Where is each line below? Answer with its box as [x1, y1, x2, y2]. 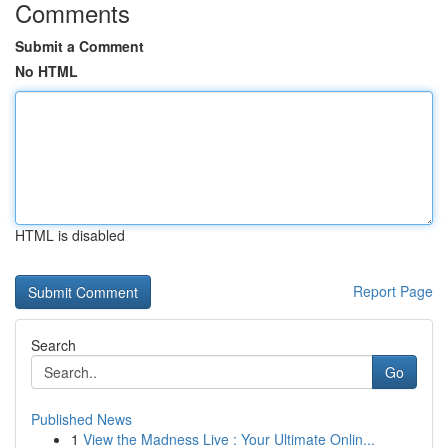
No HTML [15, 61, 78, 81]
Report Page [353, 281, 433, 301]
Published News [31, 409, 132, 429]
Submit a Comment [15, 36, 144, 56]
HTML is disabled [15, 225, 125, 245]
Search [31, 335, 76, 355]
